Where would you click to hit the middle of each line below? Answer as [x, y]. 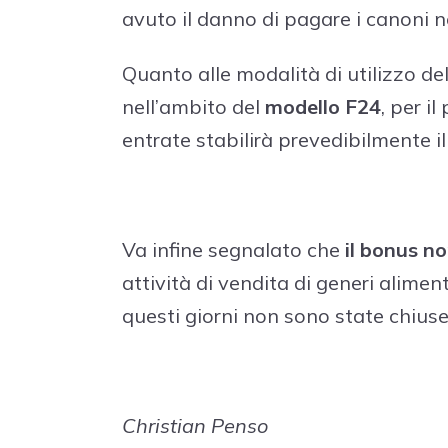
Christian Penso [195, 425]
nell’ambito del [193, 106]
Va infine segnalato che [233, 249]
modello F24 [323, 106]
